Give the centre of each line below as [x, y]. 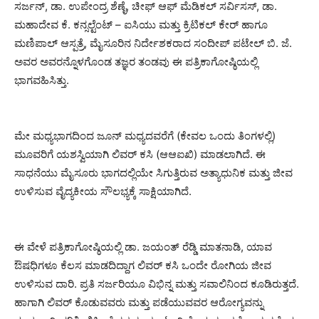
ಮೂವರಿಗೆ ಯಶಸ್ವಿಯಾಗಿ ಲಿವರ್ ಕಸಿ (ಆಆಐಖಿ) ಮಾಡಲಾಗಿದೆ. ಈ [140, 154]
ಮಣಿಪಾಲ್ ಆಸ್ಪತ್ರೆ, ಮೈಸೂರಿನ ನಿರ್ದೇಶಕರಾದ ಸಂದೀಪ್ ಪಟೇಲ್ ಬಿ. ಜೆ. [153, 43]
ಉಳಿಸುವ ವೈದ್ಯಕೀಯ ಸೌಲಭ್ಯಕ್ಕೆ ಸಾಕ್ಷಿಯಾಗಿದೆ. [103, 191]
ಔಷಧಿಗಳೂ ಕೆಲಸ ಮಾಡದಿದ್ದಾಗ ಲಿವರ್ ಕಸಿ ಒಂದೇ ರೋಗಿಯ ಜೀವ [143, 265]
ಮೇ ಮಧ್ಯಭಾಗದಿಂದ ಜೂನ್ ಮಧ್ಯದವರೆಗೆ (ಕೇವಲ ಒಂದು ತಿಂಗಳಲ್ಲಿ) [145, 135]
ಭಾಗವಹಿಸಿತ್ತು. [42, 80]
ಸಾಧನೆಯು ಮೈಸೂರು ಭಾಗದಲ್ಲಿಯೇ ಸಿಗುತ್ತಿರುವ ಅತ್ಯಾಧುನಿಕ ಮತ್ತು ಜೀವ [153, 172]
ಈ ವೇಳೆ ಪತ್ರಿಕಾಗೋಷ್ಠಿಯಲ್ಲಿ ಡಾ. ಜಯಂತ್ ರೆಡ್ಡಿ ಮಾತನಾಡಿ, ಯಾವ [143, 246]
